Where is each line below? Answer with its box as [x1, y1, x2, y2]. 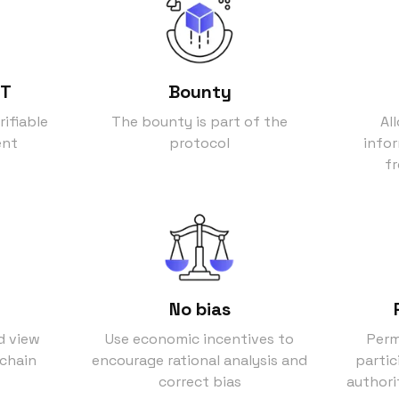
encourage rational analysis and [92, 350, 307, 370]
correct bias [158, 371, 241, 391]
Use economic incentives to [105, 329, 294, 348]
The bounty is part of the [111, 111, 288, 131]
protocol [169, 133, 230, 152]
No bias [168, 297, 231, 321]
